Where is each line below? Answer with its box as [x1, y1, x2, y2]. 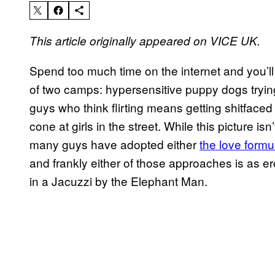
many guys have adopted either [29, 136, 199, 153]
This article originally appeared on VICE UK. [29, 33, 260, 49]
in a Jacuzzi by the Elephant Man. [29, 172, 207, 190]
